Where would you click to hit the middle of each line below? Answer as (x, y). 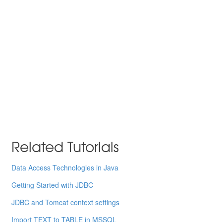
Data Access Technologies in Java (65, 168)
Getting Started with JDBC (53, 185)
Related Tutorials (65, 147)
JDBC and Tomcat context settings (66, 202)
